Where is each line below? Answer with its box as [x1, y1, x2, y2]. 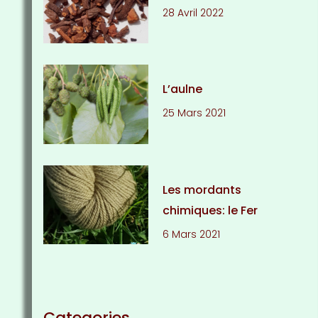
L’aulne [163, 81, 203, 98]
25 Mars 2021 [163, 106, 226, 121]
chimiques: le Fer [163, 202, 258, 219]
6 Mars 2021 [163, 226, 221, 241]
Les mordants [163, 181, 242, 198]
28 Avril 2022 [163, 6, 224, 21]
